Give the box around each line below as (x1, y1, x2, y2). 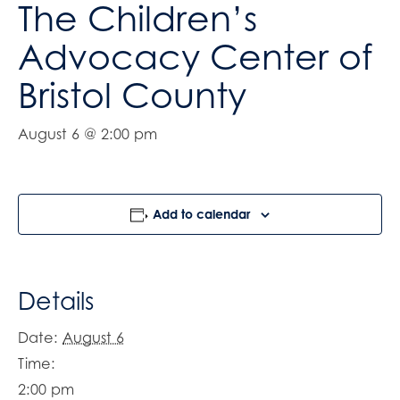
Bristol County (18, 73, 246, 116)
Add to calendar (153, 205, 251, 221)
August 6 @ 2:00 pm (18, 124, 157, 143)
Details (18, 286, 94, 315)
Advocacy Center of (18, 35, 372, 78)
